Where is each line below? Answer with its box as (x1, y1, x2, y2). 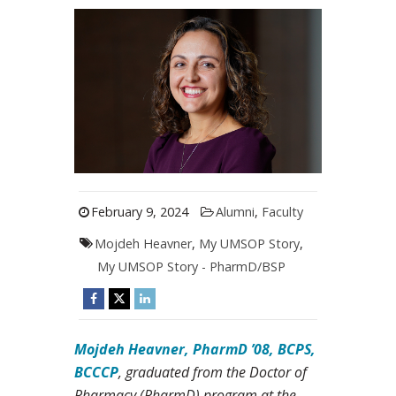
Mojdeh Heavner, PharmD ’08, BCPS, (74, 339, 316, 360)
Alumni (215, 203, 255, 221)
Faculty (261, 203, 303, 221)
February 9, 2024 (90, 203, 188, 221)
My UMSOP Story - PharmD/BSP (97, 258, 286, 276)
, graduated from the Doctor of (118, 362, 307, 383)
